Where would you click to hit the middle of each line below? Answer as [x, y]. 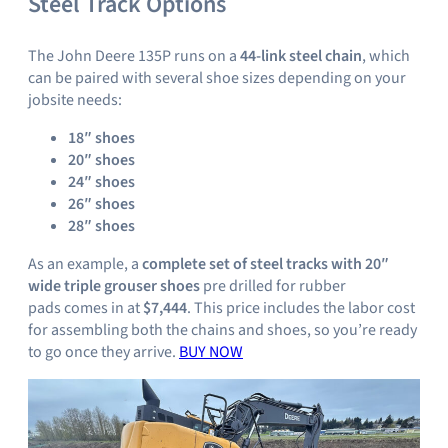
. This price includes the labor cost [301, 308]
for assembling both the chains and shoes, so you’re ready [222, 330]
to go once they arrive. [103, 352]
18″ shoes [101, 138]
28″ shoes [101, 226]
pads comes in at [85, 308]
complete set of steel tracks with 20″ [265, 264]
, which [386, 56]
